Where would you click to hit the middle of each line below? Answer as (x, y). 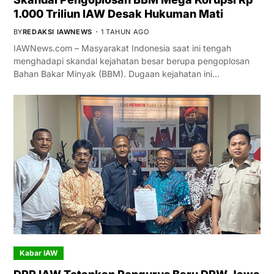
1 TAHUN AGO (125, 32)
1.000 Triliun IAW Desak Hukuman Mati (118, 14)
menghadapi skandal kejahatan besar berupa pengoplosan (131, 61)
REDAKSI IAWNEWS (57, 32)
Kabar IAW (38, 253)
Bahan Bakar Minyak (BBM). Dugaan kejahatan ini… (116, 74)
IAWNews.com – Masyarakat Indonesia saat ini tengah (122, 48)
